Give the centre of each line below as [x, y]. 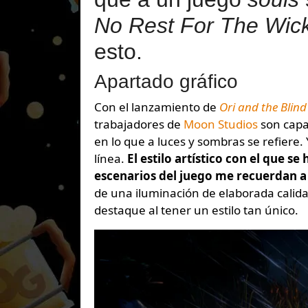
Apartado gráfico [166, 82]
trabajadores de [139, 124]
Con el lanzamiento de [161, 107]
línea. [111, 159]
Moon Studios [221, 124]
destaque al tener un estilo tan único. [196, 210]
